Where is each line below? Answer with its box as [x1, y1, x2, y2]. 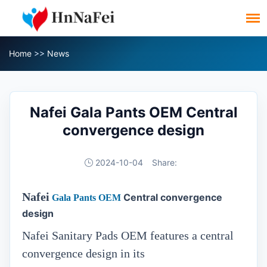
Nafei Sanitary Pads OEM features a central [22, 229, 234, 242]
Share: [151, 157, 177, 167]
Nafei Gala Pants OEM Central [29, 104, 238, 121]
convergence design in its [22, 247, 145, 260]
